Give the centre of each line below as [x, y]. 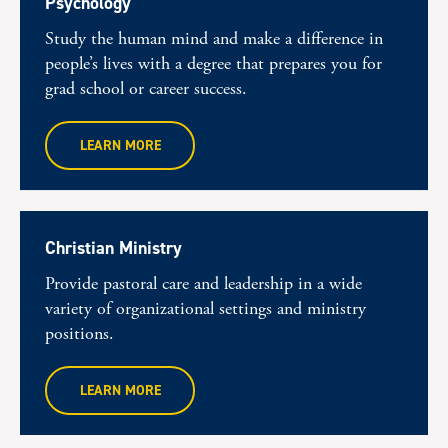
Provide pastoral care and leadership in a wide [203, 283]
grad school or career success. [146, 88]
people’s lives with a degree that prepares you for [213, 63]
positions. [79, 333]
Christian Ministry [113, 248]
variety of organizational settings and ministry [205, 308]
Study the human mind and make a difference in [214, 38]
